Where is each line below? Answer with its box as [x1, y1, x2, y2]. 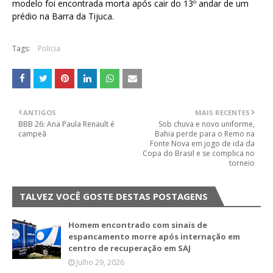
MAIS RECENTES [195, 108, 250, 117]
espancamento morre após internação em [68, 231, 240, 242]
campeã [18, 129, 46, 139]
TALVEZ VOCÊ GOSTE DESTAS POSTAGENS [19, 190, 208, 202]
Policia [38, 43, 60, 54]
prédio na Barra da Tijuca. [12, 10, 114, 22]
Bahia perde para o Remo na [155, 129, 255, 139]
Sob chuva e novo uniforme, [158, 119, 255, 129]
